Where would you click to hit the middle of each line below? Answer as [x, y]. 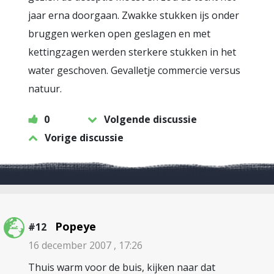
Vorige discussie [84, 138]
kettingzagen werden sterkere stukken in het [132, 52]
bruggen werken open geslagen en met [119, 34]
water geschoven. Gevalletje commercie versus [134, 70]
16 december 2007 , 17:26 [85, 245]
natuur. [45, 89]
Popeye [76, 226]
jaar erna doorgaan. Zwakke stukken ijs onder [134, 15]
